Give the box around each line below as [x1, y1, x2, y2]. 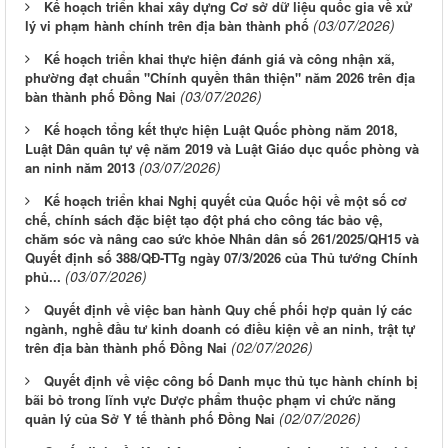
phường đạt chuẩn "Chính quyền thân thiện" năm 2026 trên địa [25, 68, 415, 88]
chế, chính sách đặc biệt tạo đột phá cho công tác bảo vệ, [25, 210, 383, 230]
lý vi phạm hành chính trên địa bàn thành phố [25, 16, 309, 36]
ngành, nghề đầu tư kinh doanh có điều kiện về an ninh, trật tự [25, 319, 415, 339]
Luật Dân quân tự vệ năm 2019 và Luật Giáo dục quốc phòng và [25, 139, 419, 159]
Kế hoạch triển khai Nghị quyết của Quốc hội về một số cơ [44, 191, 407, 211]
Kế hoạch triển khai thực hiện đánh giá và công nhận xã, [44, 49, 395, 69]
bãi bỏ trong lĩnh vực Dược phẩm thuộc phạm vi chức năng [25, 390, 396, 410]
